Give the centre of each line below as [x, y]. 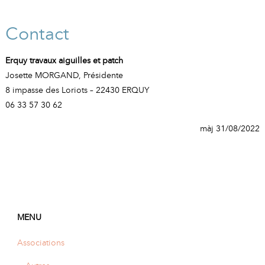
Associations [41, 242]
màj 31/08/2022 [230, 128]
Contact [37, 33]
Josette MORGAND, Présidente [64, 75]
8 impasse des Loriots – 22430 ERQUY [77, 90]
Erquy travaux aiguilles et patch [64, 61]
